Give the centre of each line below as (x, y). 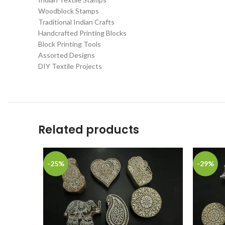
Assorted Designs (67, 55)
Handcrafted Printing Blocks (82, 33)
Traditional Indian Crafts (76, 22)
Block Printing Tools (70, 44)
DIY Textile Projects (70, 66)
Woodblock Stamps (69, 11)
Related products (89, 130)
